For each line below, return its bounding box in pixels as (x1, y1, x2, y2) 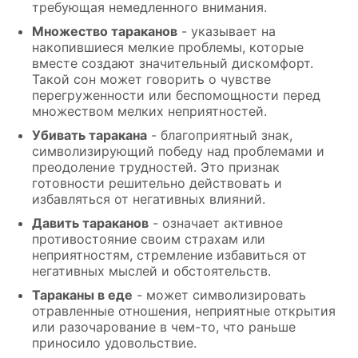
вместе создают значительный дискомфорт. (32, 55, 313, 72)
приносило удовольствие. (32, 335, 197, 352)
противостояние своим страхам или (32, 231, 265, 248)
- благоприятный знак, (147, 127, 292, 144)
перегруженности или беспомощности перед (32, 87, 320, 104)
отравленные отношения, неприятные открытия (32, 303, 336, 320)
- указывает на (177, 23, 276, 40)
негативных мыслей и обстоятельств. (32, 263, 271, 280)
